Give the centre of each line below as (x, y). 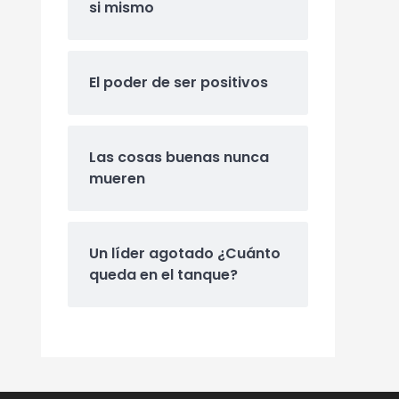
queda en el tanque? (163, 274)
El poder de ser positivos (179, 82)
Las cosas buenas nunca (179, 157)
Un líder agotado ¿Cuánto (185, 253)
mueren (117, 178)
